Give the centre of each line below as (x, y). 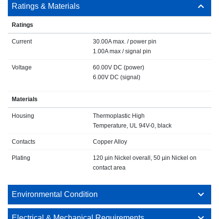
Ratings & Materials (46, 6)
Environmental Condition (55, 195)
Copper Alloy (110, 142)
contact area (109, 168)
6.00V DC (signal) (117, 77)
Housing (23, 116)
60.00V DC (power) (119, 68)
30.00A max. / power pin (125, 42)
